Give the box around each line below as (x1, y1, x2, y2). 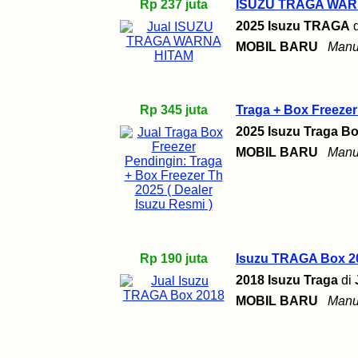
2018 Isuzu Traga (236, 273, 338, 287)
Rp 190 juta (139, 252, 208, 265)
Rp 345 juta (139, 103, 208, 117)
